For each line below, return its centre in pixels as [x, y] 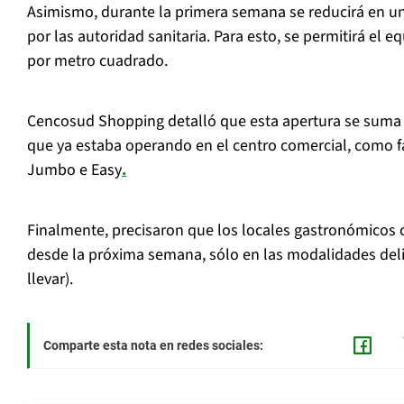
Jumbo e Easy [74, 170]
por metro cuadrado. [97, 61]
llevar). [50, 280]
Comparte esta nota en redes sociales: [153, 346]
